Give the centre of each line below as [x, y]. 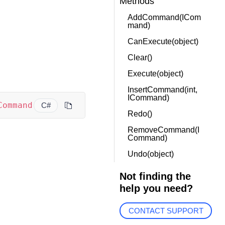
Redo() [140, 114]
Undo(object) [150, 154]
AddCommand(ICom [164, 17]
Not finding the [155, 176]
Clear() [140, 58]
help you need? [156, 188]
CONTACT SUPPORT [166, 211]
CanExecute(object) [163, 41]
